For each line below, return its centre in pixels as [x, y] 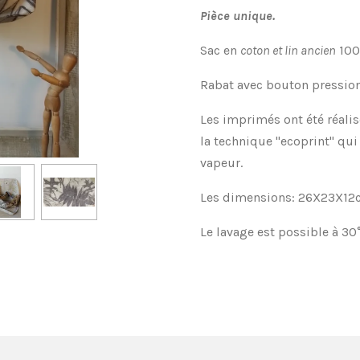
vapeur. [221, 162]
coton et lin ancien [288, 50]
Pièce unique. [237, 15]
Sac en [220, 50]
